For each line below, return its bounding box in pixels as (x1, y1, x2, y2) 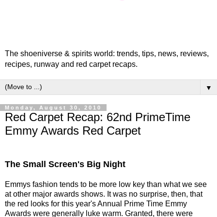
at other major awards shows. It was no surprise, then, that (5, 189, 202, 198)
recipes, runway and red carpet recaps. (5, 60, 138, 68)
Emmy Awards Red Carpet (5, 124, 141, 137)
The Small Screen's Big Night (5, 159, 125, 169)
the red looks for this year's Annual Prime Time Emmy (5, 199, 187, 208)
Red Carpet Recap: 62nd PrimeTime (5, 110, 190, 124)
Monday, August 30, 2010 (5, 105, 102, 110)
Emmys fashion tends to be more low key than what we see (5, 180, 207, 188)
